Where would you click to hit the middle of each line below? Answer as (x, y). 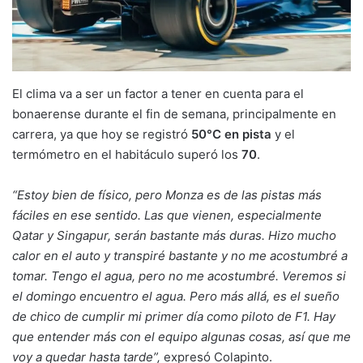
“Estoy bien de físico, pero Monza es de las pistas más (167, 194)
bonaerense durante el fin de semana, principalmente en (174, 113)
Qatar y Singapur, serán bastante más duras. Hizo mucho (174, 235)
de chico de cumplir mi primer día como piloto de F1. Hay (174, 316)
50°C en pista (233, 134)
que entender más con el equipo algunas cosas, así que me (181, 336)
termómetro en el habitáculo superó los (127, 154)
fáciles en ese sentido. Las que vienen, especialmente (167, 215)
